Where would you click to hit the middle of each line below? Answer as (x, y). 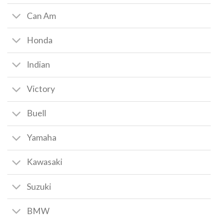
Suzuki (39, 186)
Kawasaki (45, 162)
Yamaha (42, 138)
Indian (39, 65)
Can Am (42, 16)
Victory (41, 89)
